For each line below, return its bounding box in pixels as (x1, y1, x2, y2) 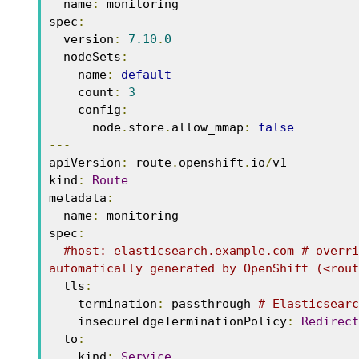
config (78, 102, 121, 117)
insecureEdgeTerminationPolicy (78, 313, 287, 329)
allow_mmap (171, 119, 244, 135)
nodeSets (63, 49, 121, 64)
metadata (49, 190, 107, 205)
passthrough (164, 296, 258, 311)
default (121, 67, 171, 82)
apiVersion (49, 155, 121, 170)
